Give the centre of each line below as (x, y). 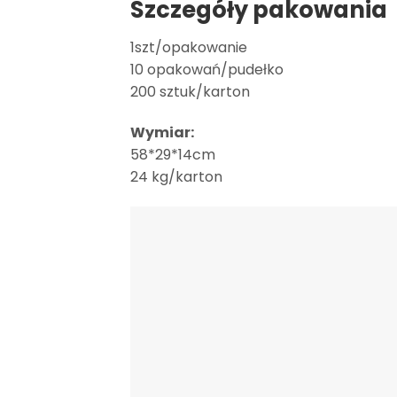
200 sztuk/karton (190, 92)
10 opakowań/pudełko (207, 70)
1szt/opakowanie (189, 48)
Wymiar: (162, 133)
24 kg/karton (176, 177)
